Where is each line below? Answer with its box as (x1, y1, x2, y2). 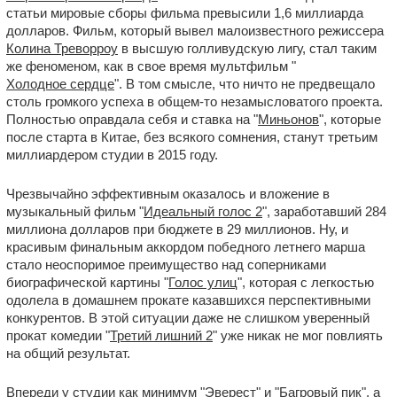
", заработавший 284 (262, 204, 386, 219)
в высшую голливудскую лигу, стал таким (118, 41, 377, 56)
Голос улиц (168, 275, 237, 290)
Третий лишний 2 (110, 328, 213, 343)
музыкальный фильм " (6, 204, 144, 219)
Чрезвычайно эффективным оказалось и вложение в (6, 186, 330, 201)
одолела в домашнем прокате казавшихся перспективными (6, 292, 370, 307)
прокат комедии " (6, 328, 110, 343)
